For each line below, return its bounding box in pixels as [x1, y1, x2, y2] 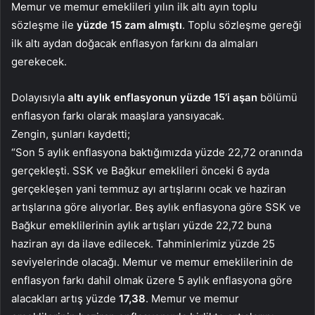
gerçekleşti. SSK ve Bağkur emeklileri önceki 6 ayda [11, 164, 269, 178]
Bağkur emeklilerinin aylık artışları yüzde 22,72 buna [11, 219, 271, 233]
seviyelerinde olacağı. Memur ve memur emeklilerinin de [11, 255, 293, 269]
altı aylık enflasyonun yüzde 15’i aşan [65, 91, 257, 105]
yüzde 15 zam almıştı [74, 18, 182, 32]
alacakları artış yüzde [11, 292, 116, 306]
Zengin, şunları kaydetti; [11, 127, 130, 141]
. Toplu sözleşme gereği [182, 18, 302, 32]
